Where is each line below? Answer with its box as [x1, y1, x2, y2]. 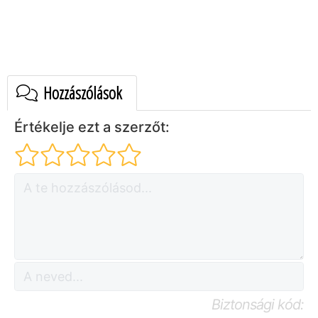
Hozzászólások [40, 81, 122, 105]
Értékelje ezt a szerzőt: [14, 119, 170, 136]
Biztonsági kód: [212, 296, 304, 314]
